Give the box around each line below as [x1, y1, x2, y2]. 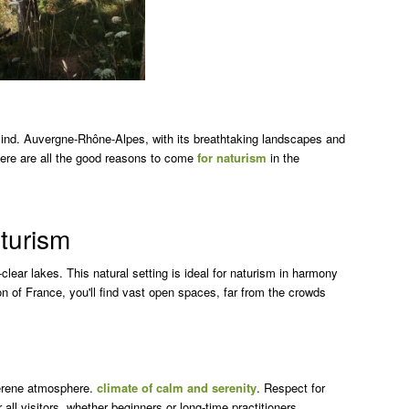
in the [266, 148, 299, 166]
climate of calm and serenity [96, 379, 257, 397]
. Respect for [256, 379, 325, 397]
